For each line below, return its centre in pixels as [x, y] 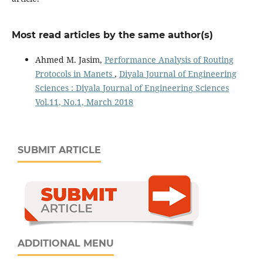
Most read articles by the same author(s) [112, 35]
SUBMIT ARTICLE [59, 150]
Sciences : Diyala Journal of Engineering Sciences [132, 87]
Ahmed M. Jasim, [70, 59]
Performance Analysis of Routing [169, 59]
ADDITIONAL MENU [66, 243]
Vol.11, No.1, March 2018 [84, 102]
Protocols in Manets [75, 73]
